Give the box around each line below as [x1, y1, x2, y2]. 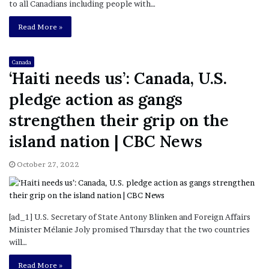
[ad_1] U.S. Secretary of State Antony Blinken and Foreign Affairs [9, 212, 250, 222]
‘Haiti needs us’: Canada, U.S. [9, 68, 227, 89]
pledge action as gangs [9, 89, 183, 110]
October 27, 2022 [17, 160, 79, 169]
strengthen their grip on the [9, 110, 229, 131]
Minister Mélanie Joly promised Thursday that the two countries [9, 225, 250, 235]
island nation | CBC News [9, 131, 202, 152]
